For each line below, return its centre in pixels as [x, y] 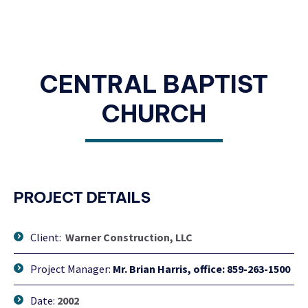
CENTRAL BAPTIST [154, 84]
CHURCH [154, 113]
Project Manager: [70, 269]
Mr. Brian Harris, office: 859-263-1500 [201, 269]
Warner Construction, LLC [128, 237]
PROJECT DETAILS [82, 197]
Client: [46, 237]
